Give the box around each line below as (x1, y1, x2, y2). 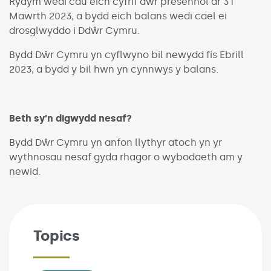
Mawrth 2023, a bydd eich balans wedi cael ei (9, 10, 227, 22)
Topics (33, 227, 80, 244)
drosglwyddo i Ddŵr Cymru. (9, 25, 140, 36)
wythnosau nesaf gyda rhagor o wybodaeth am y (9, 151, 243, 163)
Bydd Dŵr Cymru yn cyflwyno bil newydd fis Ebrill (9, 49, 244, 60)
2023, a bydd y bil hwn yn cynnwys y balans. (9, 64, 218, 75)
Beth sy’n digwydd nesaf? (9, 113, 132, 124)
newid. (9, 166, 41, 177)
